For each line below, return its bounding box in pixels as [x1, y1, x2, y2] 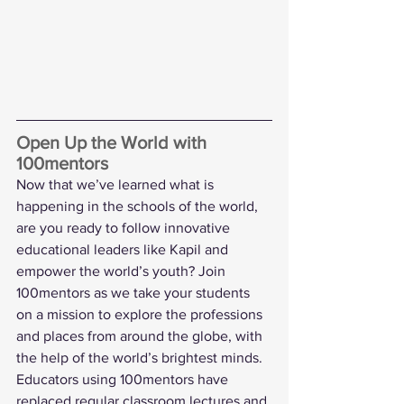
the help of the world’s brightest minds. [16, 350, 266, 366]
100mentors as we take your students [16, 285, 253, 301]
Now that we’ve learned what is [16, 177, 217, 193]
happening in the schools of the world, [16, 198, 262, 215]
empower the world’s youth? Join [16, 263, 229, 280]
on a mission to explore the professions [16, 307, 266, 323]
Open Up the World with [16, 133, 211, 153]
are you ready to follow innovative [16, 220, 234, 236]
